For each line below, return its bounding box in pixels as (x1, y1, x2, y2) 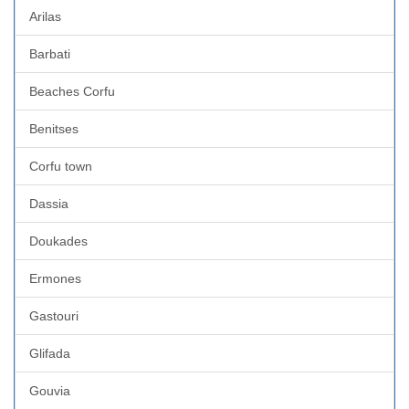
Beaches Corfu (29, 83, 115, 99)
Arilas (29, 8, 61, 24)
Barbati (29, 46, 70, 61)
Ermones (29, 270, 81, 286)
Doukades (29, 233, 88, 248)
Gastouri (29, 308, 79, 323)
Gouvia (29, 383, 70, 398)
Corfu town (29, 158, 92, 173)
